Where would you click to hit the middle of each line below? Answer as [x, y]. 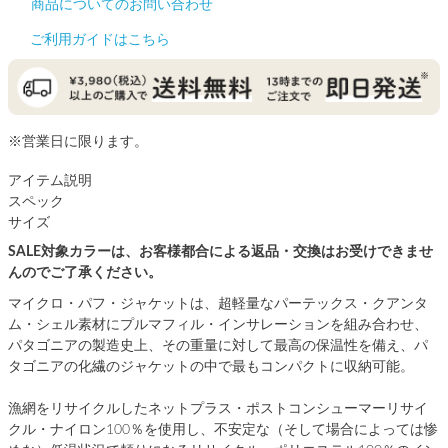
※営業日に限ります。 [78, 141]
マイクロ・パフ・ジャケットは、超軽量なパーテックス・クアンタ [218, 303]
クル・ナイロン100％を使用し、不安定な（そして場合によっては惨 [223, 429]
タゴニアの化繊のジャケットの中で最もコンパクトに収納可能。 [211, 366]
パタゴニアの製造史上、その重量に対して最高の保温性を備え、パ [218, 345]
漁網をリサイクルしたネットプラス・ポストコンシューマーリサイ [218, 408]
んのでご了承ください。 [85, 272]
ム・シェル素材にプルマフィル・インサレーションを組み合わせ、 [218, 324]
